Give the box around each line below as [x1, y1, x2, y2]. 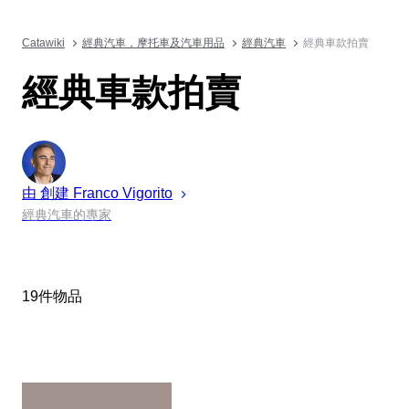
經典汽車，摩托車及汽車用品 [82, 37, 225, 49]
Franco [69, 184, 122, 201]
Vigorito [122, 184, 173, 201]
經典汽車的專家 [22, 206, 111, 222]
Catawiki [22, 37, 65, 49]
